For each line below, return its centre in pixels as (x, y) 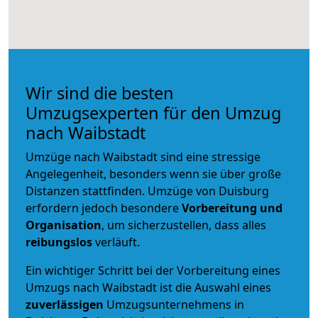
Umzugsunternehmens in (175, 304)
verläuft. (116, 242)
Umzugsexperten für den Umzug (153, 113)
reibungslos (59, 242)
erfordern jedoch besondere (104, 208)
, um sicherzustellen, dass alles (184, 225)
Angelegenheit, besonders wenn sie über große (153, 174)
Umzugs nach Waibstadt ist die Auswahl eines (148, 287)
